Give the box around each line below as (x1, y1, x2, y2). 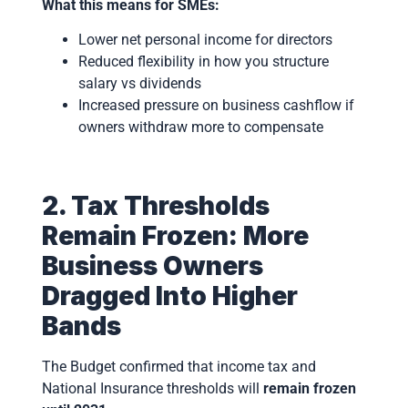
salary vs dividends (77, 75, 201, 93)
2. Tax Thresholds (41, 190, 270, 222)
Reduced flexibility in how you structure (77, 53, 329, 71)
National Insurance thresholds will (41, 380, 263, 398)
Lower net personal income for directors (77, 31, 332, 49)
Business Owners (41, 250, 263, 282)
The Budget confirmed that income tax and (41, 358, 316, 376)
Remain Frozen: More (41, 220, 309, 252)
